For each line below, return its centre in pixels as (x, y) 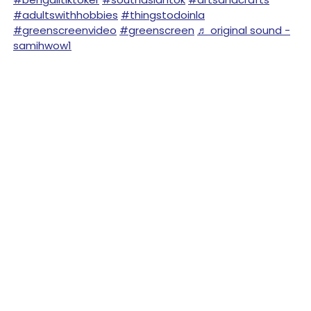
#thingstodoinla (163, 15)
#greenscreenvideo (65, 30)
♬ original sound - (244, 30)
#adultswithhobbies (66, 15)
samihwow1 (42, 45)
